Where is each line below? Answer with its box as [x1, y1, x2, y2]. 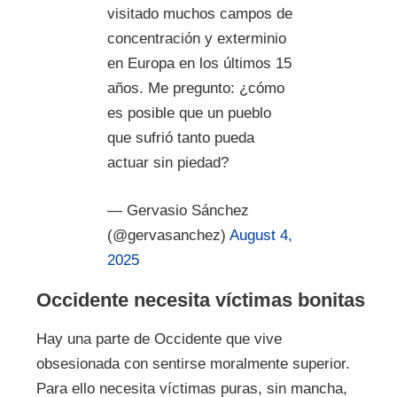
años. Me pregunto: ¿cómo [106, 80, 284, 97]
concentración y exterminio [106, 30, 286, 48]
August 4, [229, 226, 292, 244]
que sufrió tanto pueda [106, 129, 254, 147]
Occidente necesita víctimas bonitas [35, 288, 365, 311]
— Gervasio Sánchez [106, 201, 249, 219]
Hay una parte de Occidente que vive [35, 330, 282, 347]
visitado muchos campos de [106, 5, 292, 23]
